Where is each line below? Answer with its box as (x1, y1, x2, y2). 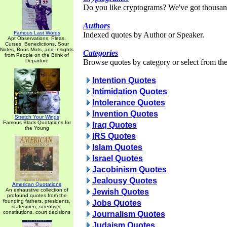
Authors (83, 21, 110, 30)
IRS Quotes (92, 132, 136, 140)
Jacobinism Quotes (92, 165, 167, 174)
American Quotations (12, 181, 61, 187)
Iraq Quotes (92, 121, 137, 129)
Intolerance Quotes (92, 98, 165, 107)
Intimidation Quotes (92, 87, 167, 96)
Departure (25, 58, 49, 63)
